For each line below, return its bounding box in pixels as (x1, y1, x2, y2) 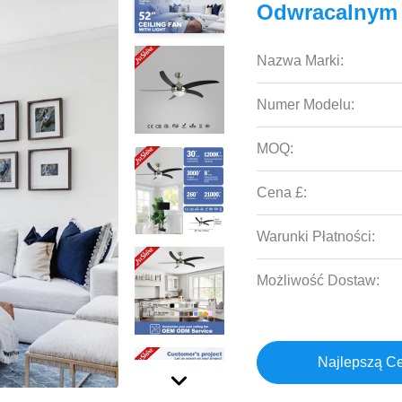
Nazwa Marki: (257, 53, 345, 68)
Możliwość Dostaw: (257, 273, 380, 288)
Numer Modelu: (257, 97, 355, 112)
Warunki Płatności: (257, 229, 376, 244)
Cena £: (257, 185, 308, 200)
